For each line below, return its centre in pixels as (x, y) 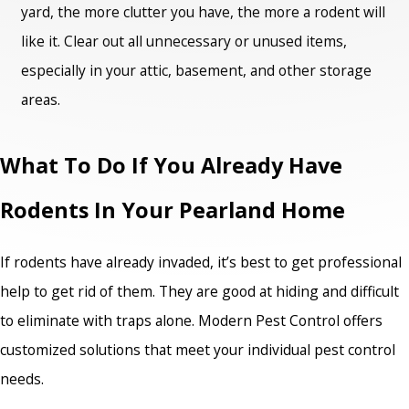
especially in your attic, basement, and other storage (197, 70)
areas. (41, 99)
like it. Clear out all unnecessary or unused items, (184, 41)
